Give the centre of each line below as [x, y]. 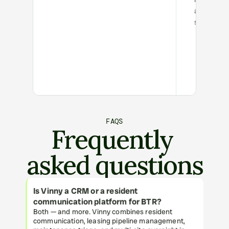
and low [207, 11]
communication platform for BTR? [97, 202]
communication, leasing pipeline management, [109, 221]
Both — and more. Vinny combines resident [103, 212]
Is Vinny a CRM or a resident [86, 191]
